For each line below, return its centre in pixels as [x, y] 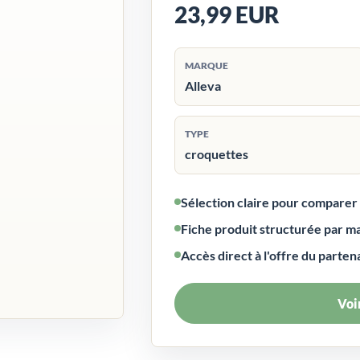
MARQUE [206, 65]
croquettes [216, 153]
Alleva [202, 85]
